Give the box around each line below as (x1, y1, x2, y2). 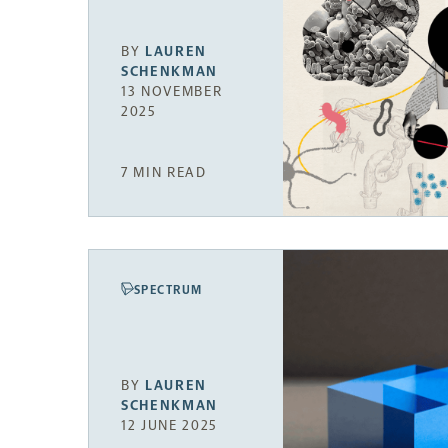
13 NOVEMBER (121, 82, 223, 100)
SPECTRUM (134, 282, 203, 297)
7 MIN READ (121, 164, 207, 182)
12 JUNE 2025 (121, 416, 219, 434)
